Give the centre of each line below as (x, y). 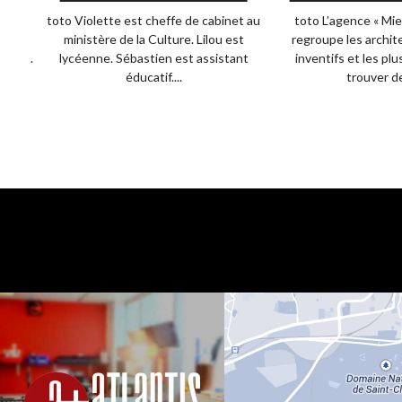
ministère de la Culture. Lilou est (153, 39)
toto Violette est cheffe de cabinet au (154, 20)
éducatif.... (153, 77)
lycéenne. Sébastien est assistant (153, 58)
